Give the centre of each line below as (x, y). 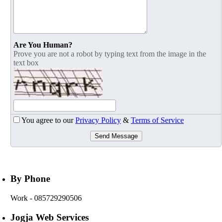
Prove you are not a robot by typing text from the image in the (110, 54)
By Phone (30, 179)
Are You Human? (43, 45)
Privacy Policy (98, 120)
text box (26, 63)
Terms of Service (157, 120)
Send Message (116, 136)
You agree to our (48, 120)
